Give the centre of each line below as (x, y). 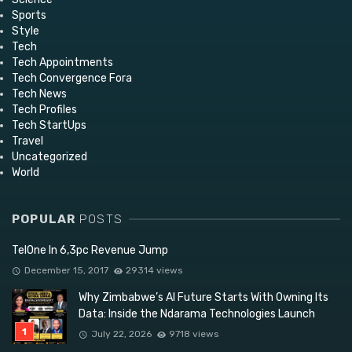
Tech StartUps (49, 126)
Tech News (39, 94)
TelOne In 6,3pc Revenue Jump (90, 251)
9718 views (194, 334)
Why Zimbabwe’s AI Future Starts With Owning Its (203, 298)
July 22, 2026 (121, 334)
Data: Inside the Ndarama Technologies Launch (197, 314)
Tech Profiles (44, 110)
